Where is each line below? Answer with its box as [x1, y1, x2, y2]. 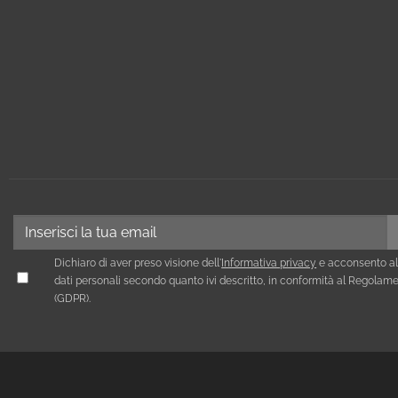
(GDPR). [54, 291, 92, 305]
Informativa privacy [221, 256, 317, 269]
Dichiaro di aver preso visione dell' [54, 256, 222, 269]
